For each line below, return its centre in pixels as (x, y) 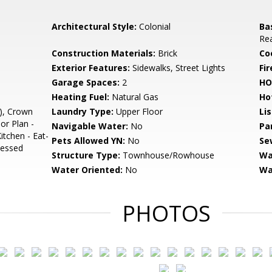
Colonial (154, 26)
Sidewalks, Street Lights (178, 68)
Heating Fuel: (81, 97)
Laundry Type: (83, 111)
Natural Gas (134, 97)
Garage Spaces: (86, 82)
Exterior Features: (91, 68)
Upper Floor (138, 111)
